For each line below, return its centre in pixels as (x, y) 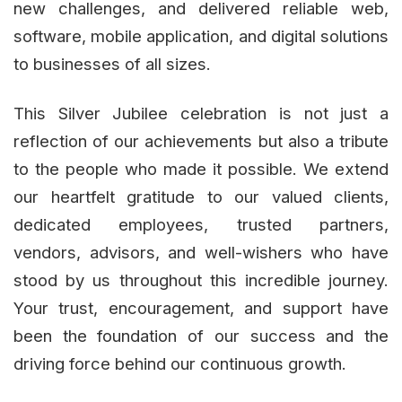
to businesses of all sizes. (112, 63)
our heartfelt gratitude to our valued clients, (201, 196)
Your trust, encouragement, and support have (201, 307)
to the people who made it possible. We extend (201, 168)
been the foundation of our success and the (201, 335)
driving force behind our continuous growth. (180, 363)
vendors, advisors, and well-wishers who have (201, 252)
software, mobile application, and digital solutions (201, 35)
